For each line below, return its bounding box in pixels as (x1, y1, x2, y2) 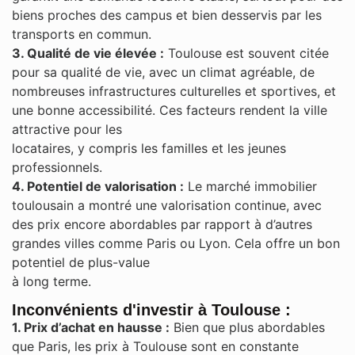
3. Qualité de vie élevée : (12, 44, 164, 61)
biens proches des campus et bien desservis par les (12, 6, 322, 23)
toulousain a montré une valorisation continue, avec (12, 197, 322, 213)
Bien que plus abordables (170, 319, 325, 336)
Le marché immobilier (184, 177, 317, 194)
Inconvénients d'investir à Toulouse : (12, 301, 291, 319)
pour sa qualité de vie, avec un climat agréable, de (12, 63, 315, 80)
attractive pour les (12, 120, 122, 137)
